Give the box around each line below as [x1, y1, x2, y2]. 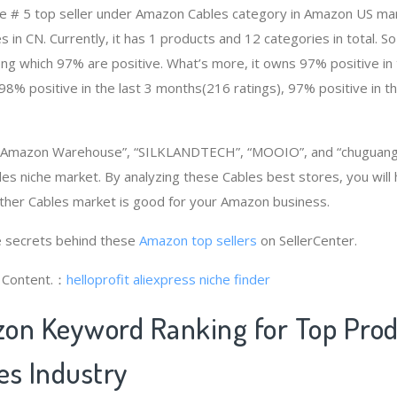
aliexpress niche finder [133, 269, 270, 288]
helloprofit [66, 269, 129, 288]
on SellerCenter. [257, 230, 357, 249]
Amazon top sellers [139, 230, 257, 249]
